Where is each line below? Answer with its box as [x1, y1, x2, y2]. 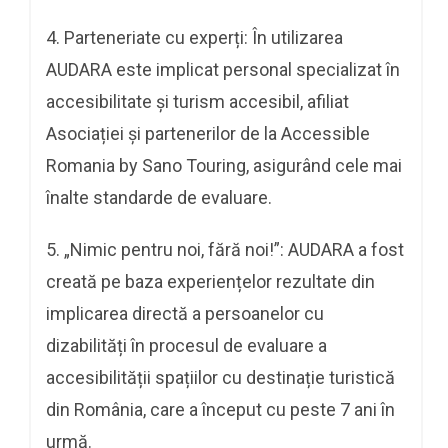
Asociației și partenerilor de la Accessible [46, 122, 370, 144]
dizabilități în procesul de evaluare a [46, 334, 327, 356]
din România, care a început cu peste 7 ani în [46, 398, 395, 420]
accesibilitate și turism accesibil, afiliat [46, 90, 349, 112]
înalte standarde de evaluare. [46, 186, 272, 208]
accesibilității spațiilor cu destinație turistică [46, 366, 395, 388]
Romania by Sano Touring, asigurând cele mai [46, 154, 402, 176]
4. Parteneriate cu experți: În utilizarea [46, 26, 343, 48]
